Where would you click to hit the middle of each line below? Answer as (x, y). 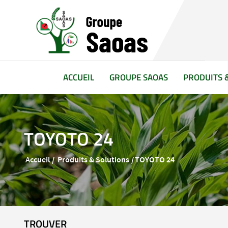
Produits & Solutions (93, 159)
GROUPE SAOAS (138, 77)
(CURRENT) (114, 77)
